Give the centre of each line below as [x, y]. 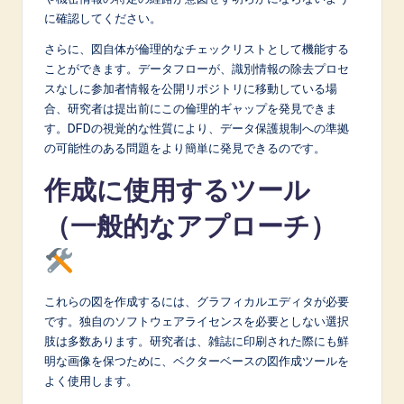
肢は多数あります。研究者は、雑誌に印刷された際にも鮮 [197, 340]
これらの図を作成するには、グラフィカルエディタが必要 [197, 301]
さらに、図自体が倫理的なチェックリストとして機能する [197, 48]
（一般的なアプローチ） [190, 225]
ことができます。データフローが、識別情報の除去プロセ [197, 68]
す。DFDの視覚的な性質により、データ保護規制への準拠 [197, 128]
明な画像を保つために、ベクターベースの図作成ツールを [197, 360]
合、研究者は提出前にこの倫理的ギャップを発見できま [191, 108]
